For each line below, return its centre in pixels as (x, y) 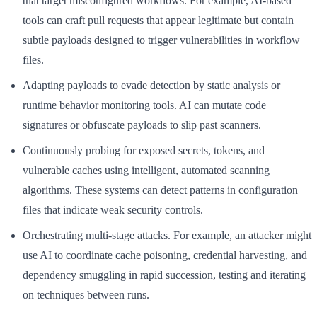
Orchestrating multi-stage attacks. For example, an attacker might (167, 235)
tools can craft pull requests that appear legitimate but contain (158, 20)
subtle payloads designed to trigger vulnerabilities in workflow (161, 40)
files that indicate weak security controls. (113, 209)
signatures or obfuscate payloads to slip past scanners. (142, 125)
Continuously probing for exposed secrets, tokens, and (144, 150)
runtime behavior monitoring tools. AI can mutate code (144, 105)
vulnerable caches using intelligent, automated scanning (146, 170)
